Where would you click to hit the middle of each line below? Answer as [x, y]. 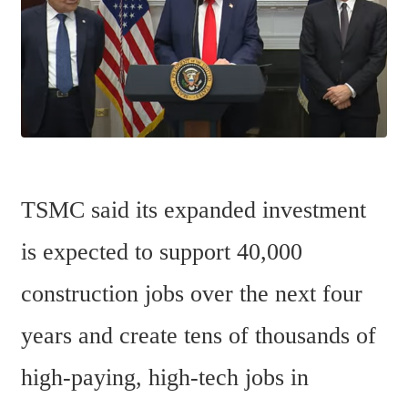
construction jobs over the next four [192, 293]
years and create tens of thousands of [199, 335]
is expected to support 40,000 [162, 251]
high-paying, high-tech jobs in [165, 377]
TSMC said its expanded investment [194, 209]
